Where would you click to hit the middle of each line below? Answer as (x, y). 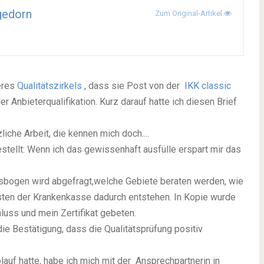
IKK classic (207, 86)
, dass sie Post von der (133, 86)
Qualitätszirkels (51, 86)
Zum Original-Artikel (190, 13)
